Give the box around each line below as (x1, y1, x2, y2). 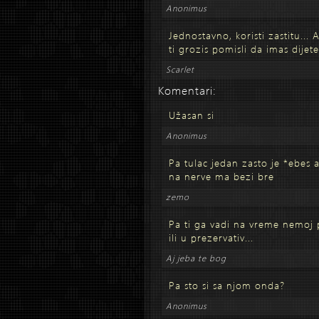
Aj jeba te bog (166, 253, 226, 263)
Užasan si (169, 108, 214, 122)
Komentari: (158, 83, 216, 98)
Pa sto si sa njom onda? (169, 278, 285, 292)
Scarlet (166, 64, 194, 75)
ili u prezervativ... (169, 231, 253, 244)
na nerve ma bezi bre (169, 169, 274, 183)
